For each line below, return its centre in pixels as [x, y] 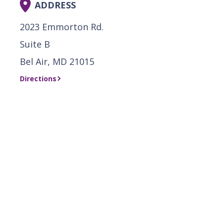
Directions [38, 78]
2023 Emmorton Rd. [62, 27]
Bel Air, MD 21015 [57, 61]
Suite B [35, 44]
